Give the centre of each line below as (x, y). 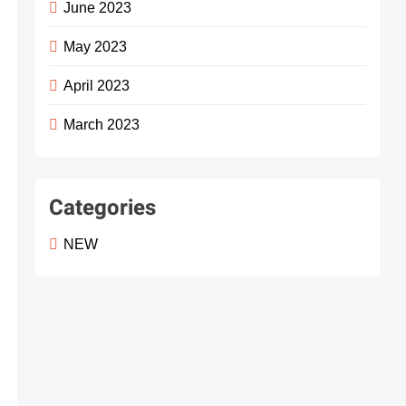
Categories (103, 208)
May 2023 (96, 46)
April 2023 (97, 85)
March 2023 (102, 124)
